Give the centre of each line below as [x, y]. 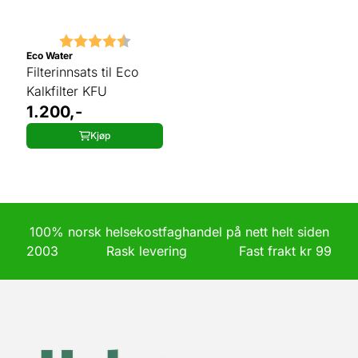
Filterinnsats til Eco [82, 72]
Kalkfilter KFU [67, 91]
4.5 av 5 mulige [177, 39]
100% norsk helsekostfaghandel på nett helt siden [179, 232]
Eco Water [50, 56]
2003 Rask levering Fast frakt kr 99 [179, 251]
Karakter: [88, 39]
